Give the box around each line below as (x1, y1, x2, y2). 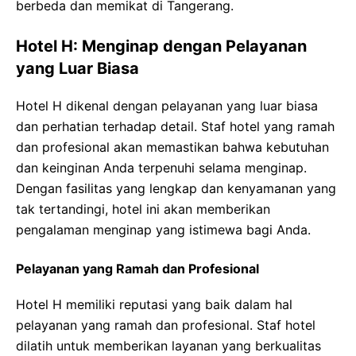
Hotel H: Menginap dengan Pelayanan (16, 37, 307, 56)
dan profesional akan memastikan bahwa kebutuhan (16, 139, 329, 155)
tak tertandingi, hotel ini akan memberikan (16, 201, 270, 217)
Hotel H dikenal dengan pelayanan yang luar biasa (16, 98, 318, 114)
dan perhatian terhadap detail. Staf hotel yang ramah (16, 118, 335, 134)
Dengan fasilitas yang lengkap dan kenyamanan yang (16, 180, 336, 196)
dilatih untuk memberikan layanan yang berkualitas (16, 338, 321, 354)
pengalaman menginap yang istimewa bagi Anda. (16, 222, 311, 238)
